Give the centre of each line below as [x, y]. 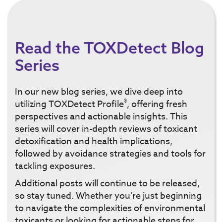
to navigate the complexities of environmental [110, 209]
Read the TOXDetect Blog [110, 48]
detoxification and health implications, [94, 142]
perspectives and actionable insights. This [101, 117]
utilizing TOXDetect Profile [69, 105]
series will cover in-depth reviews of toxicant [106, 129]
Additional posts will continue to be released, [107, 184]
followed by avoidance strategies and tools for [110, 154]
